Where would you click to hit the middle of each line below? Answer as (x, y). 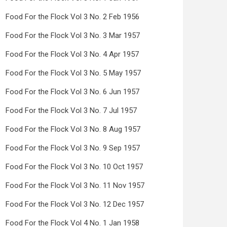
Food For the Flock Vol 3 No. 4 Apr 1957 (72, 54)
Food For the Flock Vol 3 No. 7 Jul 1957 (71, 110)
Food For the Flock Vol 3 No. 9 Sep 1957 (73, 148)
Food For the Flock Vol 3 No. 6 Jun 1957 (72, 92)
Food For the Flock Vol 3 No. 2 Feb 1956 (72, 17)
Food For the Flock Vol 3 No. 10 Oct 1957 (74, 167)
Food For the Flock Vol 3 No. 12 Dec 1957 (75, 204)
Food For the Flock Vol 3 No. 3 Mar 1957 (73, 35)
